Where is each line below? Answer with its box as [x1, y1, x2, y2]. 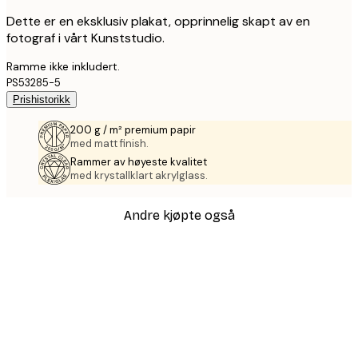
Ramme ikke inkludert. [6, 58, 120, 74]
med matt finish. [70, 136, 149, 150]
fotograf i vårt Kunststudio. [6, 29, 165, 46]
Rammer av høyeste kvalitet [70, 154, 207, 169]
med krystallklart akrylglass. [70, 168, 208, 182]
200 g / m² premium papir [70, 122, 196, 137]
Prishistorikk [13, 93, 70, 105]
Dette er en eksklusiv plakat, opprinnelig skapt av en [6, 12, 310, 30]
